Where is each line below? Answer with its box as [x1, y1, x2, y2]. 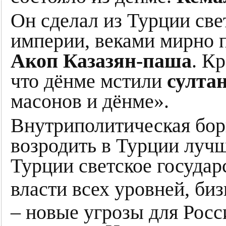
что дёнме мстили [11, 70, 167, 92]
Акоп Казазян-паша [11, 50, 192, 72]
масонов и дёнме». [11, 90, 169, 112]
